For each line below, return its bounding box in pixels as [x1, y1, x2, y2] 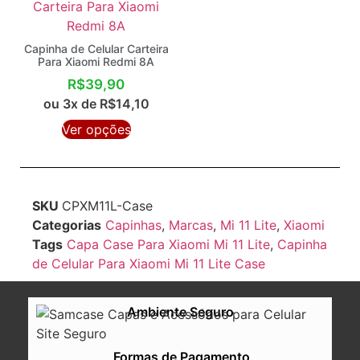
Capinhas [105, 216, 162, 233]
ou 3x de [43, 95, 100, 112]
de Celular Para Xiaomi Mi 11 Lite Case [32, 255, 265, 272]
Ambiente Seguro [126, 303, 234, 320]
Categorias [32, 216, 101, 233]
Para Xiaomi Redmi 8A [38, 55, 154, 69]
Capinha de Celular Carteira [23, 42, 169, 56]
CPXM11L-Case [62, 197, 153, 214]
